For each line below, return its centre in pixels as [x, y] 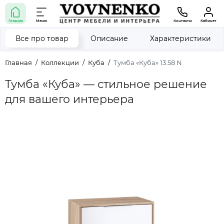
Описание [109, 38]
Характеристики [180, 38]
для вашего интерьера [69, 99]
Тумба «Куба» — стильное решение [106, 84]
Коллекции [60, 62]
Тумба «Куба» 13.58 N [148, 62]
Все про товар [42, 38]
